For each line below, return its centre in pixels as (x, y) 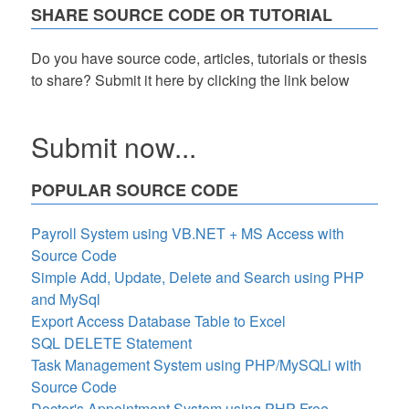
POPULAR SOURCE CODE (135, 190)
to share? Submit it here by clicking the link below (190, 80)
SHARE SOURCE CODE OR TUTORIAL (182, 15)
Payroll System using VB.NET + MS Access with (188, 234)
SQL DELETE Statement (111, 343)
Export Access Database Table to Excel (158, 321)
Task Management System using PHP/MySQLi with (196, 365)
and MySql (66, 299)
